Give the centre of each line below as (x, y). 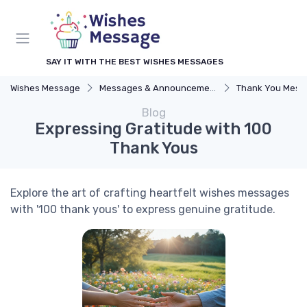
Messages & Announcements (155, 88)
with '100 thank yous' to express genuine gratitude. (143, 209)
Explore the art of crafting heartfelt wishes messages (150, 193)
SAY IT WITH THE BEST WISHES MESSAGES (135, 62)
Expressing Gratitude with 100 (153, 129)
